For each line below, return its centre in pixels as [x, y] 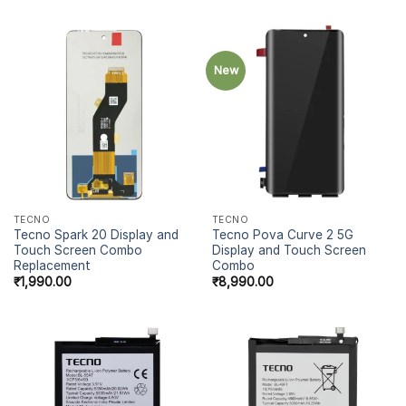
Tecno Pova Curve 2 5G [282, 234]
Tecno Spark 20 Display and [96, 234]
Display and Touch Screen [289, 250]
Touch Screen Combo [77, 250]
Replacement [52, 265]
